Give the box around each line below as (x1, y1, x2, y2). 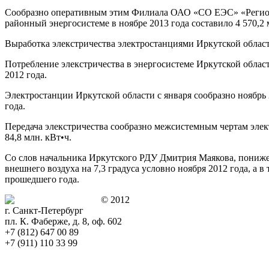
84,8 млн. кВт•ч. (5, 131, 71, 142)
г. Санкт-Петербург (5, 205, 83, 216)
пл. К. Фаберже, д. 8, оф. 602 (5, 216, 122, 226)
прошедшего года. (5, 174, 79, 184)
